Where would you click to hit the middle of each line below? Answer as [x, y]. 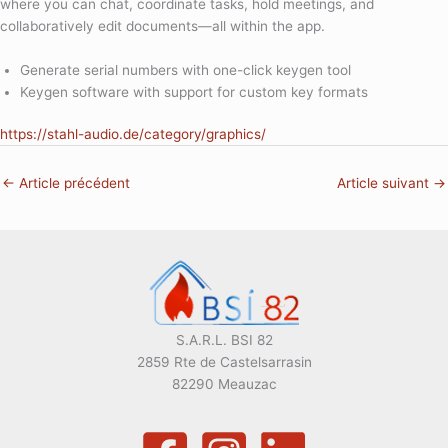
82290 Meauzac [224, 383]
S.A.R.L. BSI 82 [224, 339]
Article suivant [385, 182]
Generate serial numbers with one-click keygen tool [185, 69]
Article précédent [72, 182]
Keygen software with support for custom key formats [194, 91]
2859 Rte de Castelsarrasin [224, 361]
